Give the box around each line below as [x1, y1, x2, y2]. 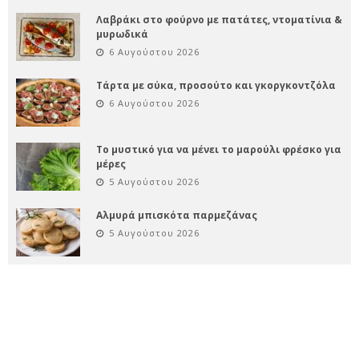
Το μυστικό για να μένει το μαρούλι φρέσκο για [96, 143, 341, 157]
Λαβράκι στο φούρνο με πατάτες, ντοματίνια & [96, 13, 342, 27]
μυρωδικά [96, 27, 148, 42]
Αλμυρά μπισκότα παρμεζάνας [96, 208, 257, 223]
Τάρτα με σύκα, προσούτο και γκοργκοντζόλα [96, 79, 336, 93]
